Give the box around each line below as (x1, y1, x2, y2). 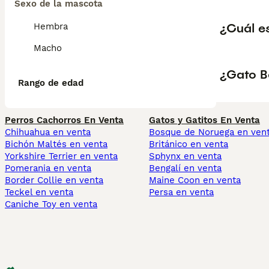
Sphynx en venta (149, 151, 222, 162)
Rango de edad (18, 77, 83, 88)
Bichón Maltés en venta (5, 139, 107, 150)
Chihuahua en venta (5, 127, 91, 138)
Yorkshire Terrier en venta (5, 151, 118, 162)
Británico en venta (149, 139, 228, 150)
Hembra (34, 21, 68, 32)
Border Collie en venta (5, 175, 103, 186)
